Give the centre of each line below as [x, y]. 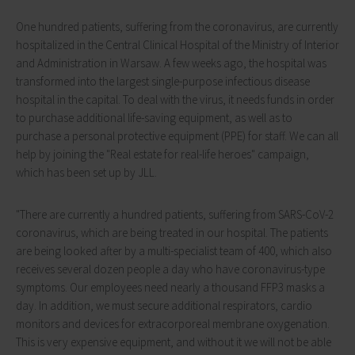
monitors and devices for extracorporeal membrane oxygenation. [173, 324]
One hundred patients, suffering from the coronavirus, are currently [177, 27]
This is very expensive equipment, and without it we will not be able [174, 342]
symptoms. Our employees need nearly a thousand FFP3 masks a [170, 287]
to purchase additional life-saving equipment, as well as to [154, 118]
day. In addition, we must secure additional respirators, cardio [164, 305]
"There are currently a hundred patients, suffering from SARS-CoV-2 [175, 214]
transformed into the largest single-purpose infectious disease [163, 81]
